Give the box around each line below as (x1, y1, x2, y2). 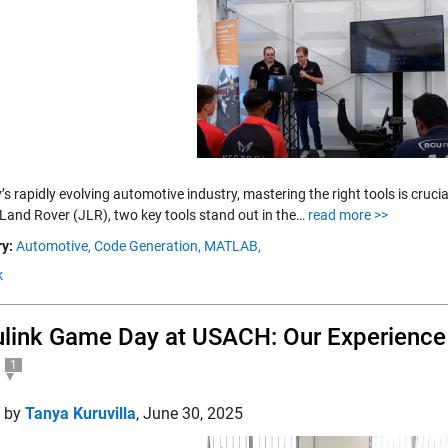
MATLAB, (204, 238, 261, 254)
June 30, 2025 (143, 404, 243, 423)
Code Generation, (94, 238, 201, 254)
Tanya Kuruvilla (25, 404, 136, 423)
